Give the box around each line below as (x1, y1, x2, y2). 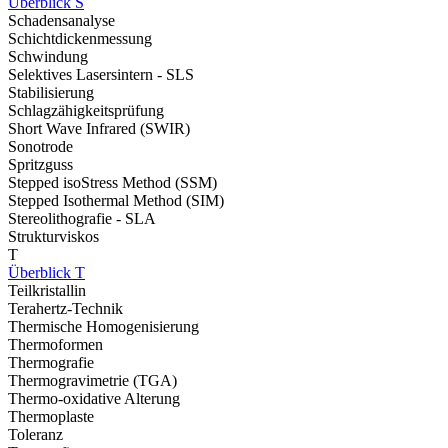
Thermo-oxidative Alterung (8, 390, 180, 407)
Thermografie (8, 354, 94, 371)
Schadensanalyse (8, 12, 115, 29)
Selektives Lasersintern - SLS (8, 66, 194, 83)
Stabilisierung (8, 84, 94, 101)
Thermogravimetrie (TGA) (8, 372, 177, 389)
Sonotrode (8, 138, 73, 155)
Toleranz (8, 426, 63, 443)
